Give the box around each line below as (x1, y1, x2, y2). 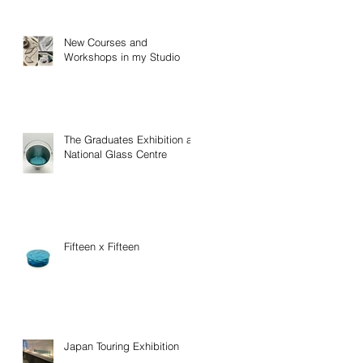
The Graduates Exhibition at (64, 133, 195, 147)
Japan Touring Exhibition (64, 340, 179, 353)
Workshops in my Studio (64, 50, 180, 64)
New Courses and (64, 36, 147, 49)
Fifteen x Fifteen (64, 240, 139, 254)
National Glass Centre (64, 147, 167, 161)
